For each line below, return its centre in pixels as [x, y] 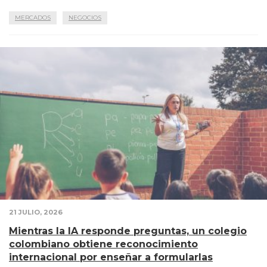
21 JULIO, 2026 [36, 212]
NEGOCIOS [85, 18]
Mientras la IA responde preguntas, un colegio [128, 231]
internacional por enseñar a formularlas [111, 257]
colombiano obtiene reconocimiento [103, 244]
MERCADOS [33, 18]
